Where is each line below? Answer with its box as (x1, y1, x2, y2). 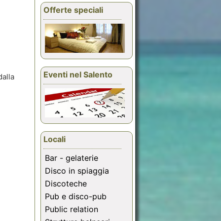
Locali (43, 134, 66, 145)
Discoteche (45, 179, 87, 189)
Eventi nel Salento (43, 70, 112, 80)
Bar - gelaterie (45, 153, 98, 163)
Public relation (45, 204, 98, 215)
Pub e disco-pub (45, 191, 107, 202)
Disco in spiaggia (45, 166, 109, 176)
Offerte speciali (43, 5, 103, 15)
